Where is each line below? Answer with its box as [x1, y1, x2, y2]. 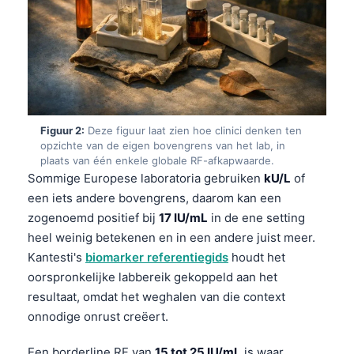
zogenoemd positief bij [28, 209, 159, 225]
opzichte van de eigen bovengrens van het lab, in [40, 138, 285, 152]
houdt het [228, 249, 285, 265]
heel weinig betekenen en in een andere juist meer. [28, 229, 315, 245]
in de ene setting [208, 209, 305, 225]
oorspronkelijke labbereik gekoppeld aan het [28, 269, 277, 284]
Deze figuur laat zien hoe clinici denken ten [85, 123, 302, 137]
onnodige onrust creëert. [28, 308, 168, 324]
